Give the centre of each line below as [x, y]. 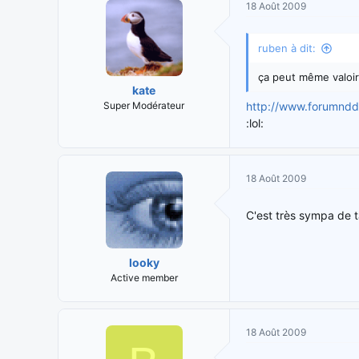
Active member [144, 278]
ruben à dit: [287, 48]
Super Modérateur [144, 106]
